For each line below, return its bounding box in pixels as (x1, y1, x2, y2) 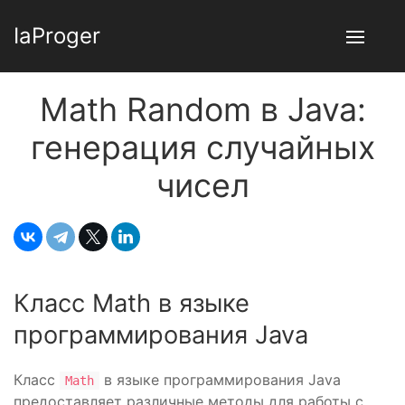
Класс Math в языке (14, 288, 250, 318)
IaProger (14, 23, 100, 49)
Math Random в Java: (39, 89, 366, 129)
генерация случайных (30, 127, 375, 167)
